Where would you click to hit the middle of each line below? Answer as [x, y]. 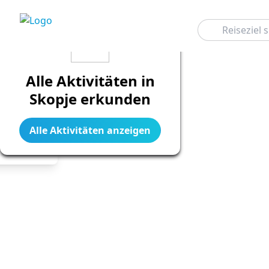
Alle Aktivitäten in [90, 81]
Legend [25, 149]
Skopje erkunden [90, 99]
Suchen [210, 24]
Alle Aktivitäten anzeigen [90, 130]
